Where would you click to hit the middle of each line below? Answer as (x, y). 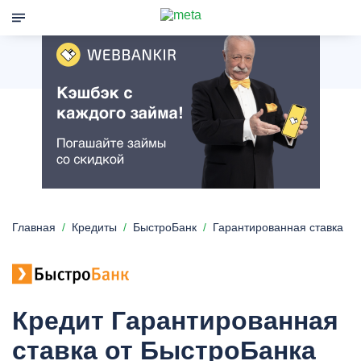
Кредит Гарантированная (175, 321)
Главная (34, 227)
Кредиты (94, 227)
